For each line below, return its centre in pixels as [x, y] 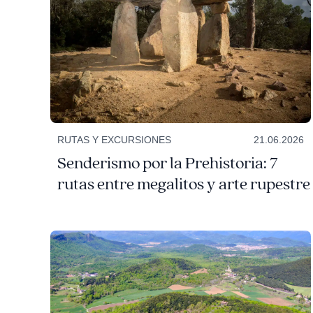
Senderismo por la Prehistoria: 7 [167, 164]
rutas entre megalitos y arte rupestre [183, 185]
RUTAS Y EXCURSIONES [114, 140]
